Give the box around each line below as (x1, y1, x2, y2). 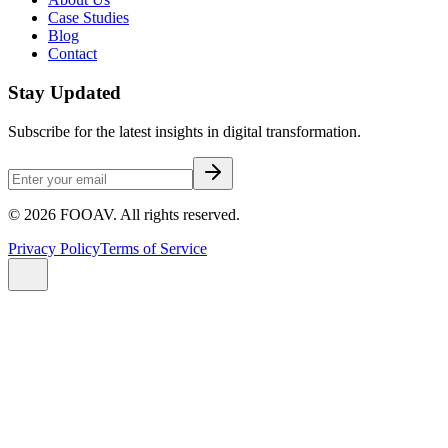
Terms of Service (100, 239, 207, 257)
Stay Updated (8, 82, 121, 103)
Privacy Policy (8, 239, 100, 257)
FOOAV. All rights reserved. (56, 205, 240, 223)
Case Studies (48, 9, 129, 27)
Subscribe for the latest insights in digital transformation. (8, 122, 361, 140)
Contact (48, 45, 97, 63)
